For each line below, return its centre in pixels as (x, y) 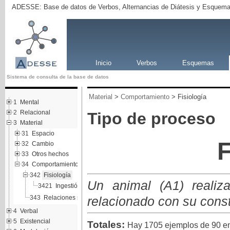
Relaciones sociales (72, 197)
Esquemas (198, 63)
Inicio (103, 63)
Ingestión (68, 186)
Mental (29, 102)
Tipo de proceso (151, 119)
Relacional (35, 112)
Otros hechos (50, 154)
